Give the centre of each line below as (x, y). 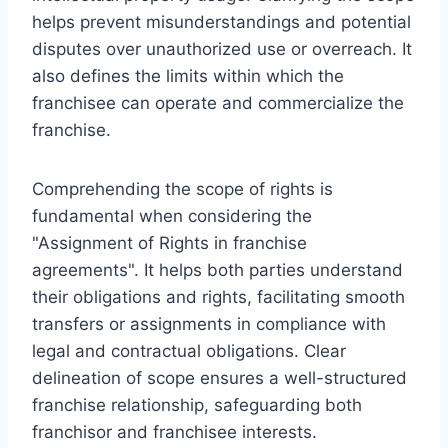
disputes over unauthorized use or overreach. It (222, 48)
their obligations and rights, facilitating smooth (218, 296)
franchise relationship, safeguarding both (197, 404)
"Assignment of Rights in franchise (169, 242)
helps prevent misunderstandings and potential (221, 21)
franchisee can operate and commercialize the (218, 102)
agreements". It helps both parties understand (217, 269)
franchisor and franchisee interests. (174, 431)
